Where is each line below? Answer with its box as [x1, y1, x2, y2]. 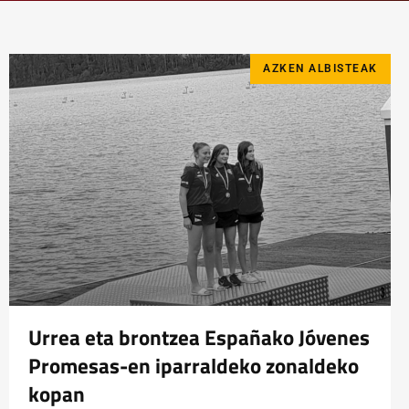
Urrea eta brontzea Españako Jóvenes [28, 322, 370, 354]
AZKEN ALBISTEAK [263, 62, 378, 76]
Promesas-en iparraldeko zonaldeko [28, 351, 359, 383]
